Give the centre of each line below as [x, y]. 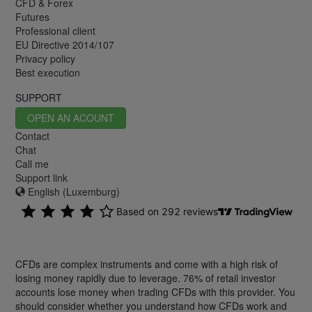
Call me [32, 163]
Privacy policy [45, 58]
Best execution [48, 72]
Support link [41, 177]
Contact [32, 135]
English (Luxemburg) [72, 191]
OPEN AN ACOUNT [71, 117]
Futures [32, 16]
